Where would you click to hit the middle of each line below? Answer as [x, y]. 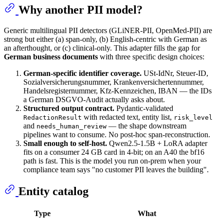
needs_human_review [72, 126]
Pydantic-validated [144, 108]
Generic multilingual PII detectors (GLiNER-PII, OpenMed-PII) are [108, 30]
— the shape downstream [146, 126]
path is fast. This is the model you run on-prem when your [112, 161]
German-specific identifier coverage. [82, 73]
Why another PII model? [81, 9]
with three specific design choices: [151, 56]
